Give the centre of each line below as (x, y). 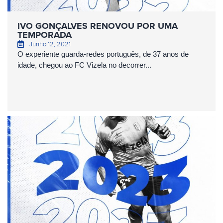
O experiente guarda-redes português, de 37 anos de (103, 54)
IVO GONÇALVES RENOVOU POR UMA (98, 26)
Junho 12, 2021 (50, 44)
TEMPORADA (45, 35)
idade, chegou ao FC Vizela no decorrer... (84, 65)
